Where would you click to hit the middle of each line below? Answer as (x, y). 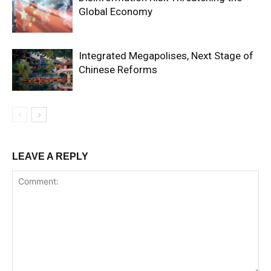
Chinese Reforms (118, 70)
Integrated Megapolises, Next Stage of (166, 56)
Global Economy (116, 11)
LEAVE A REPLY (50, 156)
